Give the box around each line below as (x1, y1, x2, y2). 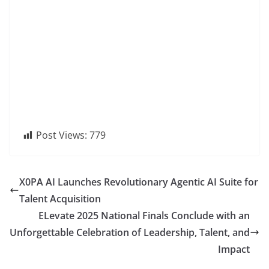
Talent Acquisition (19, 192, 101, 205)
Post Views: (36, 128, 87, 142)
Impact (218, 243, 250, 256)
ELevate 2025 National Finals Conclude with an (38, 209, 250, 222)
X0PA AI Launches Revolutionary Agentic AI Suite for (19, 175, 258, 189)
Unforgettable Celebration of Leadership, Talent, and (10, 226, 250, 239)
